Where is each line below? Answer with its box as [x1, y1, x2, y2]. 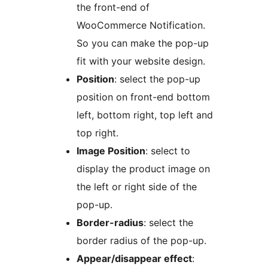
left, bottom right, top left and [77, 109, 213, 121]
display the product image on [77, 163, 210, 175]
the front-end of [77, 1, 150, 14]
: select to [145, 145, 190, 157]
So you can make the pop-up [77, 37, 209, 50]
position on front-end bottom [77, 91, 210, 103]
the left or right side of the [77, 181, 197, 193]
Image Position [77, 145, 145, 157]
